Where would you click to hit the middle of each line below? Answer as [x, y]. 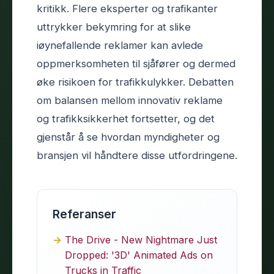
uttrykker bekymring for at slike [114, 27]
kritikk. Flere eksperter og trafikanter [127, 8]
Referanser [84, 214]
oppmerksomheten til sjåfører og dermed [136, 63]
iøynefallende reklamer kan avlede [120, 45]
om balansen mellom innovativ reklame [130, 100]
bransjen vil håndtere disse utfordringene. [137, 155]
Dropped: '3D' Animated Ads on [139, 255]
